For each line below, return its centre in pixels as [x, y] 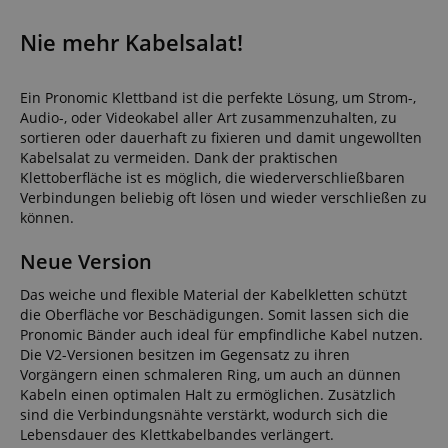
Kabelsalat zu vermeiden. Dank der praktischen [179, 157]
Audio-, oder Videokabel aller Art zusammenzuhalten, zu [208, 117]
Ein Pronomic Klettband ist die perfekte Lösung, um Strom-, [218, 97]
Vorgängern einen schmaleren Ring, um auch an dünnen [210, 374]
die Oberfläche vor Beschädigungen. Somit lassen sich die [214, 314]
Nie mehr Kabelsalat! [131, 42]
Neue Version [86, 261]
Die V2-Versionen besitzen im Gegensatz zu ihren [185, 354]
